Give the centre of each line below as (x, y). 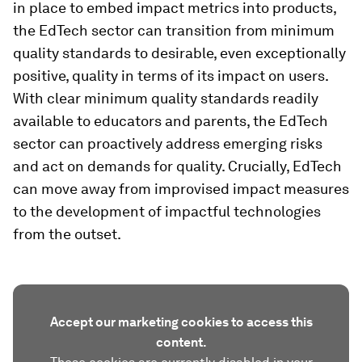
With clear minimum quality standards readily (166, 98)
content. (181, 342)
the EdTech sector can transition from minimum (174, 30)
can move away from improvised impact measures (181, 188)
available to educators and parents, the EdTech (170, 120)
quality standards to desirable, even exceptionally (179, 53)
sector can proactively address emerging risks (168, 143)
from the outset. (67, 234)
